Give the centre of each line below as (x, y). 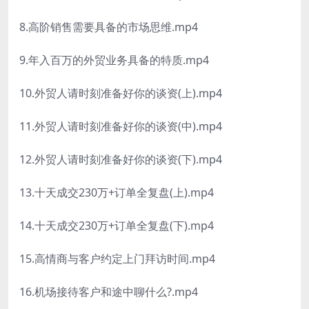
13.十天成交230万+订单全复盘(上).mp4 (117, 193)
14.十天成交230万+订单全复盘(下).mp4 (117, 226)
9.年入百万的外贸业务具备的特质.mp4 (114, 60)
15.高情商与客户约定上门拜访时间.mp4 (117, 259)
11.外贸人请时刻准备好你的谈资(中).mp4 (121, 127)
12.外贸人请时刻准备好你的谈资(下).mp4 (121, 160)
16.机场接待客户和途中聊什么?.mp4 (109, 292)
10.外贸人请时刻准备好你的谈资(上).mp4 (121, 93)
